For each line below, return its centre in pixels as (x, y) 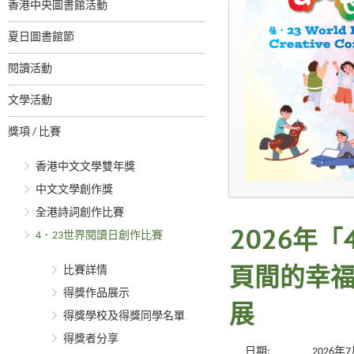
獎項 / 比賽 (34, 132)
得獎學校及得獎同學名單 (124, 316)
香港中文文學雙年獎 (85, 167)
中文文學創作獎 (74, 190)
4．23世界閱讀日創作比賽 (99, 236)
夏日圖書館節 (41, 38)
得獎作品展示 (96, 294)
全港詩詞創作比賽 (80, 213)
